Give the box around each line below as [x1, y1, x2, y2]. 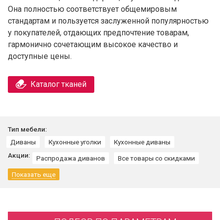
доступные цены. [8, 51, 72, 61]
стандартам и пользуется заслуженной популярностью [8, 16, 209, 26]
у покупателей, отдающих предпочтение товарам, [8, 27, 189, 37]
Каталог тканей [30, 79, 87, 89]
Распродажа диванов [36, 154, 105, 162]
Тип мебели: [8, 125, 47, 133]
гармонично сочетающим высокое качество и [8, 39, 178, 49]
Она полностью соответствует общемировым [8, 4, 177, 14]
